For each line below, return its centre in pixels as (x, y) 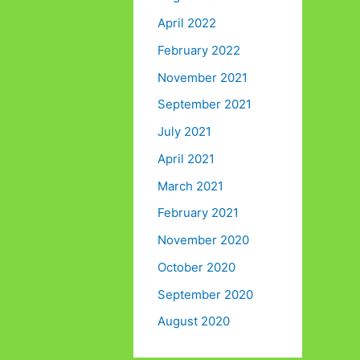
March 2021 (190, 186)
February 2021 (198, 213)
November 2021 (202, 77)
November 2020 (203, 240)
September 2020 (205, 294)
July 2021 (184, 132)
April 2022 (187, 23)
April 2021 (186, 158)
